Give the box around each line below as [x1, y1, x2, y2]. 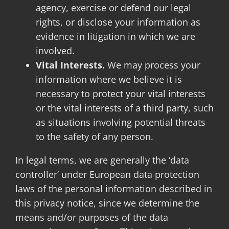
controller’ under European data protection [15, 168, 199, 180]
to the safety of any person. [35, 130, 153, 143]
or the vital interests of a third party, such [35, 102, 214, 114]
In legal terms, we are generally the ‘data [15, 154, 189, 166]
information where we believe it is [35, 73, 182, 85]
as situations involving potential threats [35, 116, 205, 128]
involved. [35, 44, 75, 57]
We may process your [104, 59, 200, 71]
